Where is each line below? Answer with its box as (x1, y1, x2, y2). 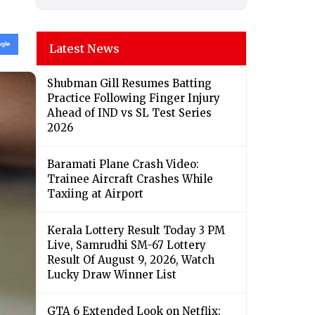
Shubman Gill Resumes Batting (47, 77, 212, 91)
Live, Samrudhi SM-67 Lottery (47, 238, 206, 252)
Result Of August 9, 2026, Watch (47, 253, 214, 267)
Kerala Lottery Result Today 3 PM (47, 224, 225, 238)
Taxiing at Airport (47, 187, 143, 201)
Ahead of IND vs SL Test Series (47, 106, 212, 120)
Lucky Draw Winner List (47, 268, 176, 282)
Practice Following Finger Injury (47, 91, 220, 105)
